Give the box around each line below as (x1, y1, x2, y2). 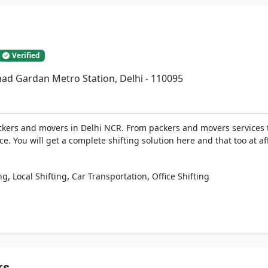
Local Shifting (13, 170, 67, 182)
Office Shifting (152, 170, 209, 182)
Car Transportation (72, 170, 147, 182)
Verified (12, 50, 40, 60)
